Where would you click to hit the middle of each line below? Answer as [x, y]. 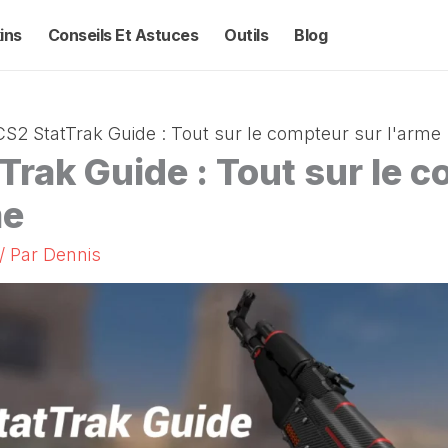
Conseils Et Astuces [122, 35]
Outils [246, 35]
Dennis [72, 254]
